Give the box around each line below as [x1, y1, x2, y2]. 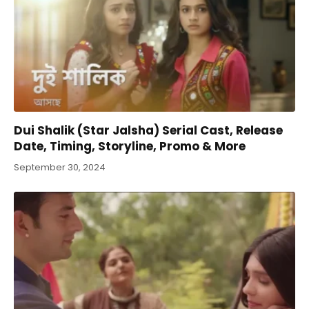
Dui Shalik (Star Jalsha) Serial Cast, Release [14, 121, 283, 139]
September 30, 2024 [14, 160, 106, 174]
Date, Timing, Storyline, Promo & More [14, 137, 246, 154]
